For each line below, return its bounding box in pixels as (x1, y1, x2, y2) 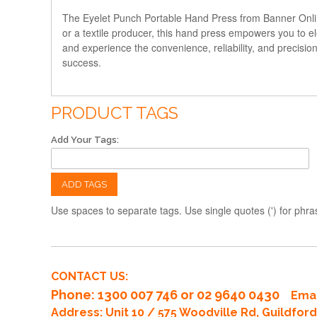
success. (62, 54, 101, 69)
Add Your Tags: (51, 134, 119, 145)
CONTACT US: (51, 269, 128, 283)
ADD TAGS (62, 178, 107, 190)
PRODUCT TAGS (51, 102, 178, 123)
